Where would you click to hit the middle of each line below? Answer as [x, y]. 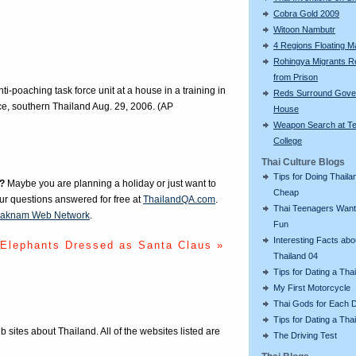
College [288, 140]
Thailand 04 [296, 255]
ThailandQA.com [179, 200]
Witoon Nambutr [304, 29]
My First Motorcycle [312, 287]
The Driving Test [305, 335]
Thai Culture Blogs [303, 162]
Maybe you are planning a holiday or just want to [110, 184]
